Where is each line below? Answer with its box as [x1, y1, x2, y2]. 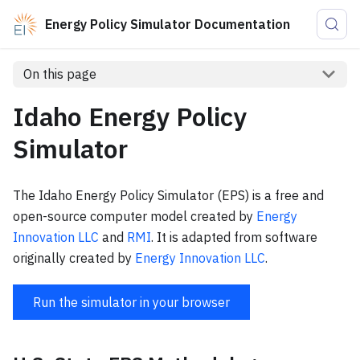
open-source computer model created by [13, 207, 256, 224]
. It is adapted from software [151, 228, 317, 245]
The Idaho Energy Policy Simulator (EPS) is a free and [13, 186, 324, 203]
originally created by [13, 249, 135, 266]
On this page [22, 66, 96, 83]
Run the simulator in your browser [33, 293, 230, 310]
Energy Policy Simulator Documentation [45, 16, 290, 32]
